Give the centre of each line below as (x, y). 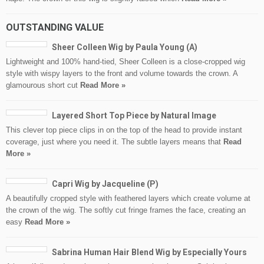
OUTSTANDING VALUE (55, 28)
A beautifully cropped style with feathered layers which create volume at (128, 199)
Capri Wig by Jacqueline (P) (105, 184)
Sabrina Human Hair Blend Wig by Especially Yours (149, 253)
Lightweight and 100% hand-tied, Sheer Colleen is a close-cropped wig (126, 62)
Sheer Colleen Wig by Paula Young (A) (125, 47)
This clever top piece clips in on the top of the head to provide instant (124, 130)
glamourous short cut (43, 85)
